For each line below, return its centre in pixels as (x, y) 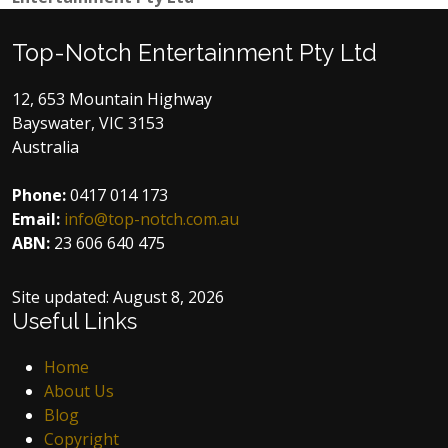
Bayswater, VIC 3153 (88, 122)
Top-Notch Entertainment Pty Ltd (194, 52)
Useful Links (74, 321)
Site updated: (62, 296)
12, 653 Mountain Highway (112, 98)
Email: (36, 218)
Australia (45, 146)
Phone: (39, 194)
